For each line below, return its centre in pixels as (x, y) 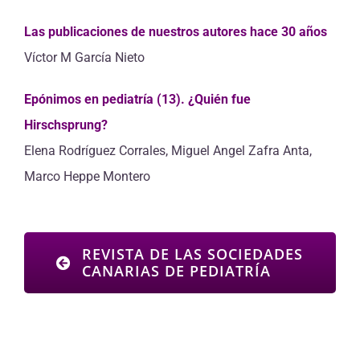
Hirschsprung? (66, 125)
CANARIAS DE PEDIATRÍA (176, 271)
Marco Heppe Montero (87, 176)
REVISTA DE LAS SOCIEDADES (192, 254)
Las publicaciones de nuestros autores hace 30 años (176, 32)
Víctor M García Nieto (84, 57)
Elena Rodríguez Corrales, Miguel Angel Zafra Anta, (168, 151)
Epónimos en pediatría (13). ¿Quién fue (137, 99)
